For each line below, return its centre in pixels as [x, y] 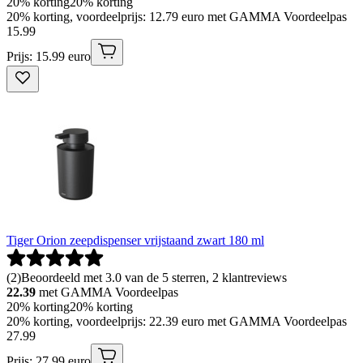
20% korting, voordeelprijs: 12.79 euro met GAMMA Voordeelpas [177, 16]
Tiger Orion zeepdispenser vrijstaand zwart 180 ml [135, 240]
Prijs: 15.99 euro [49, 56]
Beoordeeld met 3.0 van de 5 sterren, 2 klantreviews [154, 277]
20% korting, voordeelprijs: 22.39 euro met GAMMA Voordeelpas [177, 321]
